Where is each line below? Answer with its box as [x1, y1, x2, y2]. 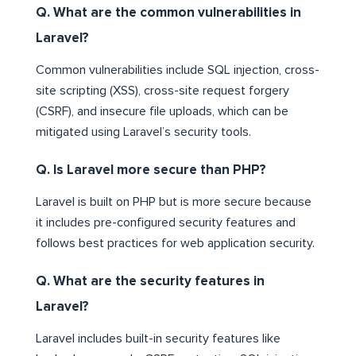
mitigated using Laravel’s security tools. [36, 125, 251, 138]
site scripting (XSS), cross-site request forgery [36, 83, 289, 97]
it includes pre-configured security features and [36, 215, 296, 229]
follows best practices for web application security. [36, 236, 315, 250]
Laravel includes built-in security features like [36, 331, 281, 345]
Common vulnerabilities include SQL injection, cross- [36, 63, 319, 76]
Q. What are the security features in [36, 274, 265, 288]
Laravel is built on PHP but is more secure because [36, 195, 311, 208]
